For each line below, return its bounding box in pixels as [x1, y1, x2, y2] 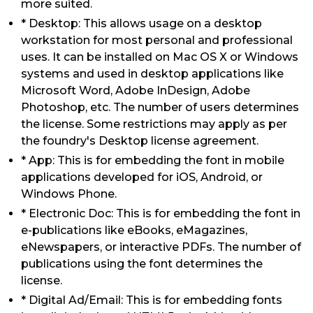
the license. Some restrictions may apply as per [21, 117, 287, 131]
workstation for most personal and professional [21, 34, 293, 47]
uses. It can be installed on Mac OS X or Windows [21, 50, 298, 64]
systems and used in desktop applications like [21, 67, 284, 80]
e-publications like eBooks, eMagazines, [21, 224, 247, 237]
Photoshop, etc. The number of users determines [21, 101, 299, 114]
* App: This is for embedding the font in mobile [21, 154, 284, 167]
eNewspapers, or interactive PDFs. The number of [21, 240, 301, 254]
